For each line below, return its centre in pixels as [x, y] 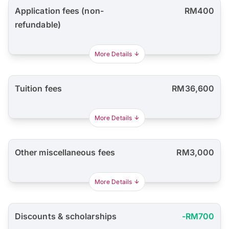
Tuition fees [38, 89]
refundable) [38, 25]
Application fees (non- [59, 11]
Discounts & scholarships [66, 216]
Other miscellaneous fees [65, 153]
